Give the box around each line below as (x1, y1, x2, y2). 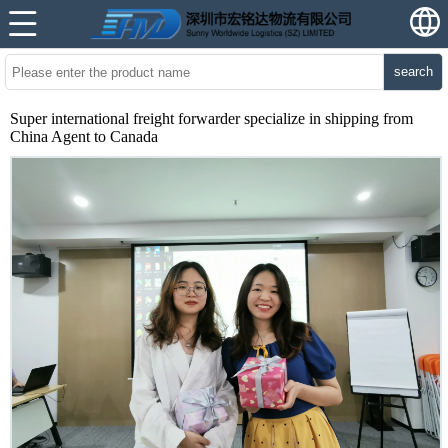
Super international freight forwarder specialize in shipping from (10, 110, 413, 127)
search (393, 64, 433, 79)
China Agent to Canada (10, 128, 158, 145)
